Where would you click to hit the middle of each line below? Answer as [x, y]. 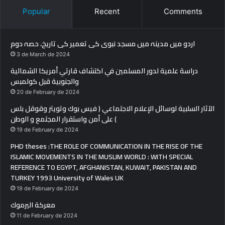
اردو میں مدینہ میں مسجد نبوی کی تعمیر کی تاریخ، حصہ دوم [103, 43]
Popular [36, 11]
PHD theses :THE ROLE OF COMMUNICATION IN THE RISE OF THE [106, 146]
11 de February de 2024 [47, 215]
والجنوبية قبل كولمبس [45, 81]
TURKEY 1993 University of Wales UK [67, 178]
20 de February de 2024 [48, 92]
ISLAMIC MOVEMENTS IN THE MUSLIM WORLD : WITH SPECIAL [102, 156]
